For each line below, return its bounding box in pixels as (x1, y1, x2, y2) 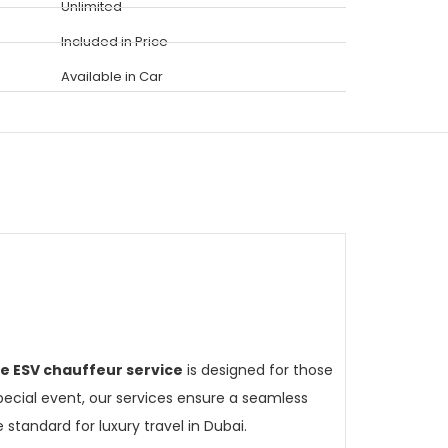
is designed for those (183, 360, 333, 380)
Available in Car (61, 67, 163, 86)
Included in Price (61, 32, 168, 51)
